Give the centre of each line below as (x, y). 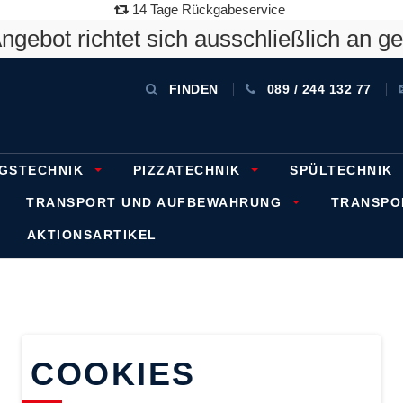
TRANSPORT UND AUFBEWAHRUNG (157, 202)
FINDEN (193, 89)
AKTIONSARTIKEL (92, 235)
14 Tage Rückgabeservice (206, 9)
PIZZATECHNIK (189, 170)
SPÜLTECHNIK (344, 170)
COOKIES (113, 374)
